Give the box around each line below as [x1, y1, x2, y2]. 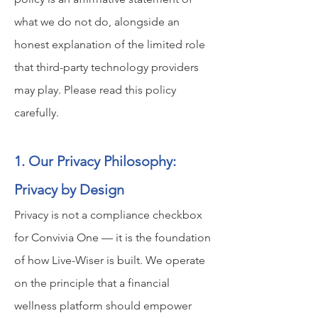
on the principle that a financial [14, 276, 170, 290]
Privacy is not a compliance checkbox [14, 208, 202, 221]
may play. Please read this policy [14, 83, 176, 97]
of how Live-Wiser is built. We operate [14, 253, 205, 267]
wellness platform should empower [14, 299, 192, 312]
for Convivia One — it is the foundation [14, 231, 211, 244]
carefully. [14, 106, 59, 119]
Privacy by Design [14, 181, 124, 198]
